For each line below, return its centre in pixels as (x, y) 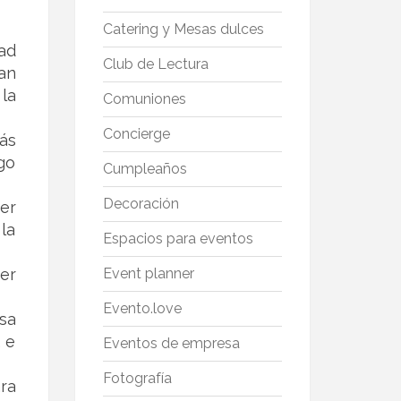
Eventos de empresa (171, 344)
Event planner (148, 274)
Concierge (136, 134)
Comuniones (144, 99)
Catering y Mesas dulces (183, 30)
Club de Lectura (155, 64)
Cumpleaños (145, 169)
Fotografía (137, 379)
